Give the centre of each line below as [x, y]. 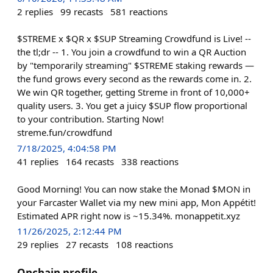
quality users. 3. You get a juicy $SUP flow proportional [132, 106]
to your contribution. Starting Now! [90, 119]
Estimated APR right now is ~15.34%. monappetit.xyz [129, 215]
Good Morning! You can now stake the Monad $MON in [134, 189]
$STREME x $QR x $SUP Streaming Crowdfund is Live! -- [134, 39]
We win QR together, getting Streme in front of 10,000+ [133, 92]
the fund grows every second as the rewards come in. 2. [134, 79]
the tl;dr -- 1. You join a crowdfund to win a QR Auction [132, 52]
